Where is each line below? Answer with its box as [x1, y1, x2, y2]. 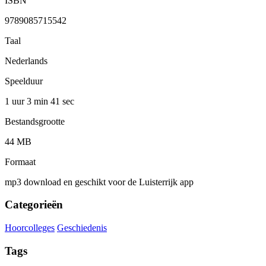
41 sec [50, 96, 74, 106]
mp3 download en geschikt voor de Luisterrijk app [5, 176, 194, 187]
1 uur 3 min [5, 96, 50, 106]
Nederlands [5, 55, 47, 66]
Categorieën [5, 198, 63, 211]
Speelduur [5, 75, 43, 86]
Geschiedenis [57, 223, 107, 233]
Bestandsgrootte [5, 116, 65, 126]
